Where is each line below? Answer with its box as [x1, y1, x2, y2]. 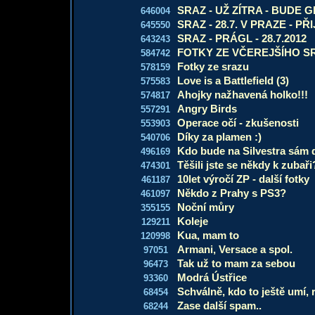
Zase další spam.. [177, 300, 262, 311]
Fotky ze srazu [177, 60, 249, 72]
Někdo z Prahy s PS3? [177, 187, 286, 199]
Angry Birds [177, 103, 237, 115]
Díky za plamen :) [177, 131, 262, 143]
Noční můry [177, 201, 234, 213]
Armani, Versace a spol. [177, 243, 292, 255]
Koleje [177, 215, 208, 227]
